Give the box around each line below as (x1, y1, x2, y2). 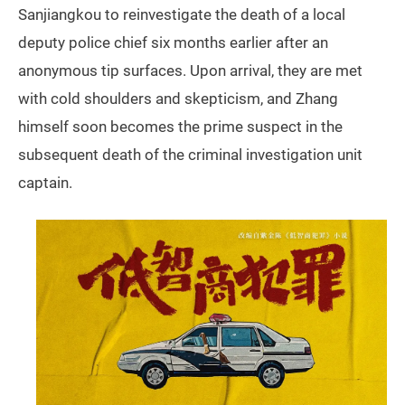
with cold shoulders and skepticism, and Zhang (18, 89, 338, 108)
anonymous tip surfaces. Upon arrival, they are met (18, 61, 363, 80)
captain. (18, 174, 72, 193)
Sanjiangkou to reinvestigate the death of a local (18, 5, 345, 24)
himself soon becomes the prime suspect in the (18, 118, 343, 137)
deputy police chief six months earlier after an (18, 33, 328, 52)
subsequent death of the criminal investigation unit (18, 146, 363, 165)
